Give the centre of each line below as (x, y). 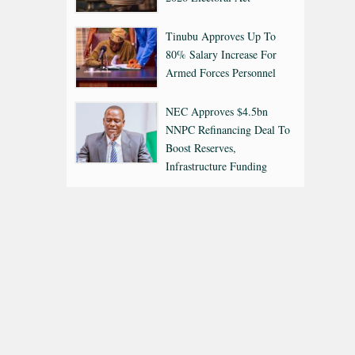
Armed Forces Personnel (221, 72)
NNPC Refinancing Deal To (228, 129)
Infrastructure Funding (216, 166)
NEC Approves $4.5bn (217, 111)
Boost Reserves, (201, 147)
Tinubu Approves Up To (221, 36)
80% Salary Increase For (221, 54)
